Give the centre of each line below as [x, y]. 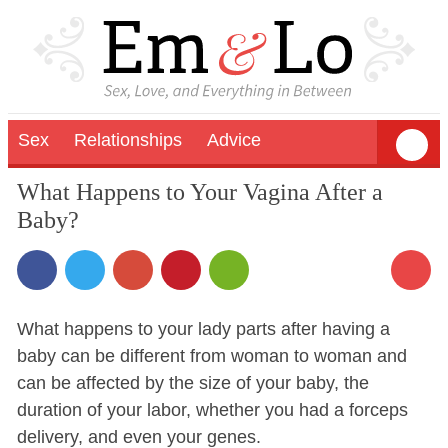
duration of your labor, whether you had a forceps [212, 409]
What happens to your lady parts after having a [203, 328]
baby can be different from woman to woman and [211, 355]
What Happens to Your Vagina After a [199, 191]
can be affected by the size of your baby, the [192, 382]
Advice [234, 139]
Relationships [128, 139]
